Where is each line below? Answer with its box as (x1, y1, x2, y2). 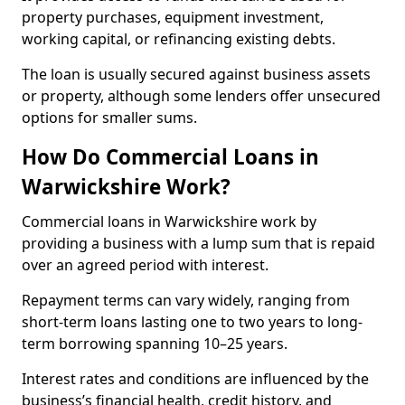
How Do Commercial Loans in (22, 143, 319, 171)
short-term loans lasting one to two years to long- (22, 312, 363, 332)
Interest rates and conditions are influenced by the (22, 369, 369, 389)
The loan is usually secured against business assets (22, 64, 371, 84)
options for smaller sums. (22, 108, 197, 127)
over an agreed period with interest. (22, 255, 272, 275)
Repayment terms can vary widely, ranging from (22, 290, 350, 310)
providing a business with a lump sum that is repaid (22, 233, 375, 253)
